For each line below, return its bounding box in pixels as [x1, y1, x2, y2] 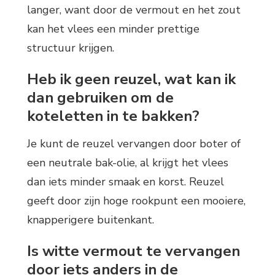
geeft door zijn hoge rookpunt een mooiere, [27, 193, 246, 209]
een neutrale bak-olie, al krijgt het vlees [27, 155, 228, 171]
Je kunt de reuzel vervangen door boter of [27, 136, 241, 152]
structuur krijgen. [27, 40, 114, 55]
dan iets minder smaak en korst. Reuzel [27, 174, 224, 190]
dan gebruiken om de [27, 87, 174, 107]
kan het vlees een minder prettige [27, 21, 199, 36]
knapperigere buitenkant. [27, 212, 154, 228]
